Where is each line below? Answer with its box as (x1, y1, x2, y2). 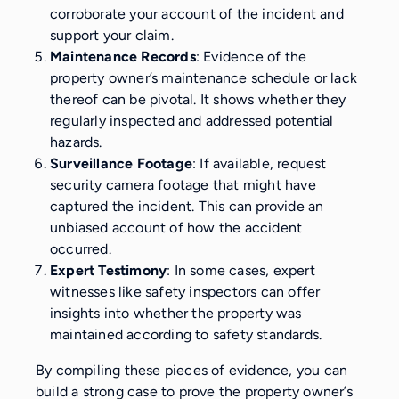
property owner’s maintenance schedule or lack (50, 69, 358, 86)
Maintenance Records (50, 47, 196, 65)
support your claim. (50, 26, 174, 44)
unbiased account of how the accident (50, 218, 303, 236)
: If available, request (192, 154, 327, 172)
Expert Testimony (50, 261, 167, 279)
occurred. (50, 240, 111, 257)
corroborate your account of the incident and (50, 4, 344, 22)
